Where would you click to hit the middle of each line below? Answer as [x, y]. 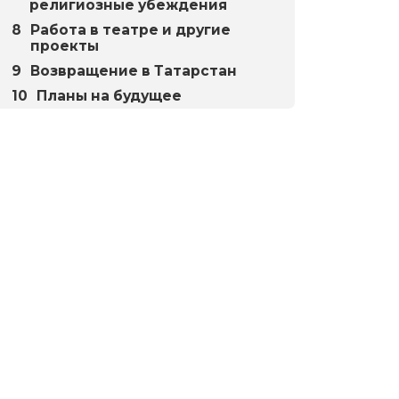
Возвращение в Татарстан [134, 71]
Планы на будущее [110, 96]
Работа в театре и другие [131, 30]
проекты [65, 46]
